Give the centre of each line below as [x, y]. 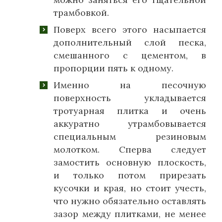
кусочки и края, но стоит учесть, [130, 188]
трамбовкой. [81, 13]
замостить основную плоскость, [130, 163]
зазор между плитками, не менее [130, 214]
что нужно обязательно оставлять [130, 201]
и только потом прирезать [130, 175]
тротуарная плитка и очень [130, 111]
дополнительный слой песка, [130, 43]
